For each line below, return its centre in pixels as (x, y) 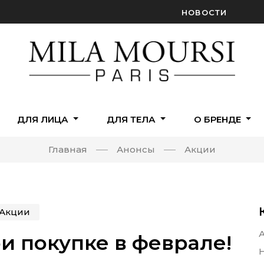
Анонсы (136, 150)
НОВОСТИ (204, 12)
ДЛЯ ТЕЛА (132, 119)
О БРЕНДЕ (218, 119)
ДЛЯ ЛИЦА (44, 119)
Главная (68, 150)
